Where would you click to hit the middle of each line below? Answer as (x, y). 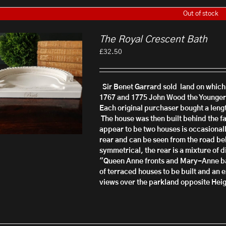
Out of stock (201, 14)
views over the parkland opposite (155, 183)
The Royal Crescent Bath (154, 40)
